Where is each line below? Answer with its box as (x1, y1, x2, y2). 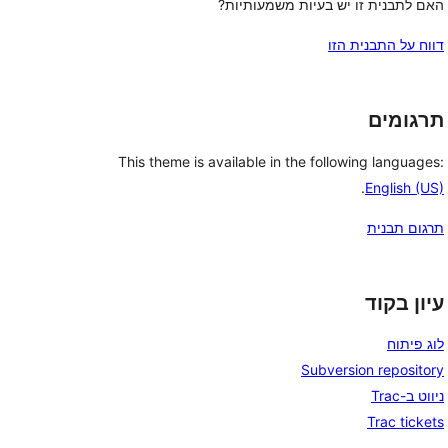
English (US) (365, 178, 444, 196)
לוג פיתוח (387, 335, 444, 353)
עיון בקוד (365, 290, 444, 315)
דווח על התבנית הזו (328, 36, 444, 53)
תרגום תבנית (367, 218, 444, 236)
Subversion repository (301, 361, 444, 379)
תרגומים (368, 108, 444, 132)
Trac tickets (367, 413, 444, 431)
